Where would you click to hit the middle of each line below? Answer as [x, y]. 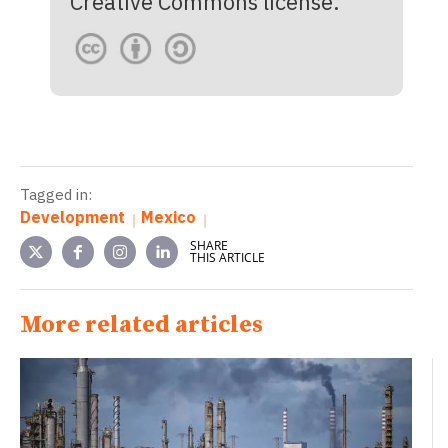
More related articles [141, 325]
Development [72, 217]
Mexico [168, 217]
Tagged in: [56, 194]
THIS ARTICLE [227, 258]
